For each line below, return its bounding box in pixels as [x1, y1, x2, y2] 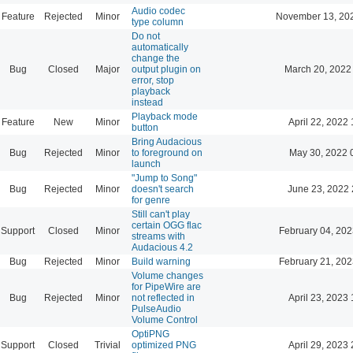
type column [132, 16, 184, 28]
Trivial [94, 339, 121, 351]
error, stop [132, 74, 174, 86]
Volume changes [132, 269, 203, 281]
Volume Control [132, 314, 198, 325]
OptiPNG [132, 328, 169, 340]
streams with [132, 230, 185, 242]
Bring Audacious [132, 136, 202, 147]
